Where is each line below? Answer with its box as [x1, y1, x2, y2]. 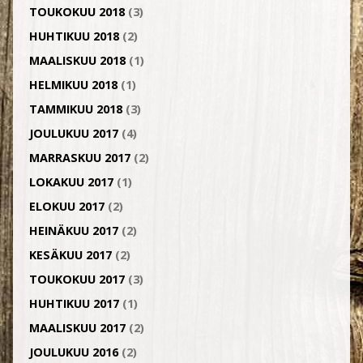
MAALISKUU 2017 [28, 320, 126, 335]
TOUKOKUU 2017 [28, 271, 125, 287]
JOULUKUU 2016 [28, 344, 118, 360]
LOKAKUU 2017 [28, 174, 113, 190]
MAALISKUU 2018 [28, 53, 126, 68]
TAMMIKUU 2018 [28, 101, 122, 117]
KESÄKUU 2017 [28, 247, 112, 263]
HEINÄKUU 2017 [28, 223, 118, 238]
